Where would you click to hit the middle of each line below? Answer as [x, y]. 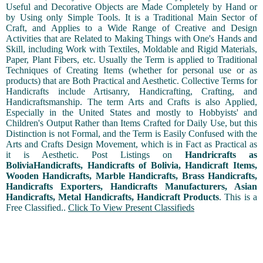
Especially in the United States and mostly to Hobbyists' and [131, 113]
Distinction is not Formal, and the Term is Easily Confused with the [131, 134]
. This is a [238, 197]
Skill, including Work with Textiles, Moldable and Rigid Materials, [131, 49]
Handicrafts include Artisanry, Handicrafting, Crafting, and [131, 92]
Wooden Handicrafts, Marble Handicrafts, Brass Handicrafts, [131, 176]
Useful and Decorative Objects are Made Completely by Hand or [131, 7]
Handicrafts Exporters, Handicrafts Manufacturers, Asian [131, 187]
